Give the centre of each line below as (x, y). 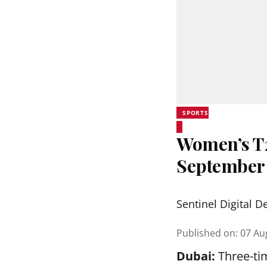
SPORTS (195, 113)
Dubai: (196, 256)
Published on (206, 233)
